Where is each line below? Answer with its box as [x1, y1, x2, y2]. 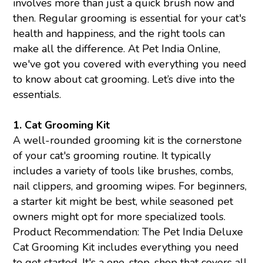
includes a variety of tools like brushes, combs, [13, 164, 234, 178]
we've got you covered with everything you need [13, 57, 247, 72]
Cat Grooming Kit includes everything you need [13, 240, 240, 255]
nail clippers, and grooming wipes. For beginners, [13, 179, 247, 194]
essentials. [13, 87, 62, 102]
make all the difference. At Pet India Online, [13, 42, 221, 56]
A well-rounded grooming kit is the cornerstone [13, 133, 242, 148]
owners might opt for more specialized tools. [13, 210, 226, 224]
